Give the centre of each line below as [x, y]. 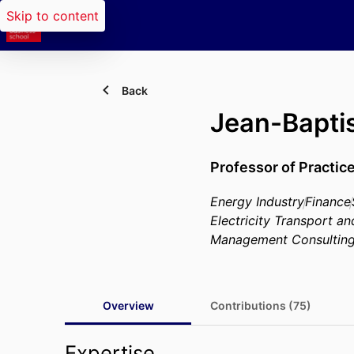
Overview [128, 305]
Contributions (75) [261, 305]
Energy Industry [257, 201]
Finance [328, 201]
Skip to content [53, 16]
